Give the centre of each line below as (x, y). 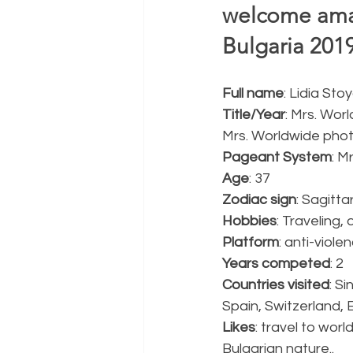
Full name (253, 94)
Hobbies (249, 221)
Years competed (276, 264)
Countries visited (276, 285)
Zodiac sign (259, 200)
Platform (251, 243)
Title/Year (254, 115)
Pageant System (277, 158)
